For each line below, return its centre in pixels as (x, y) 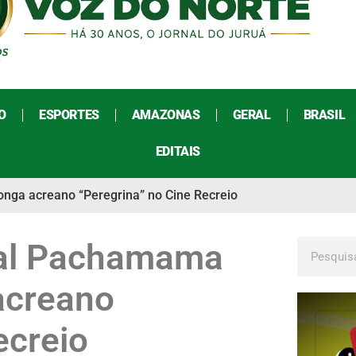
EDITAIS (178, 152)
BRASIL (324, 115)
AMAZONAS (166, 115)
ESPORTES (69, 115)
